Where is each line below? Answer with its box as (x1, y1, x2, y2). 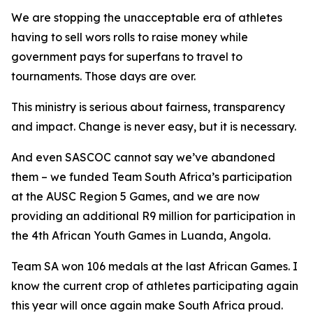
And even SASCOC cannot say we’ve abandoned (11, 150, 275, 164)
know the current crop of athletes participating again (11, 279, 298, 293)
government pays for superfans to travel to (11, 50, 242, 64)
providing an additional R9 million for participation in (11, 209, 296, 223)
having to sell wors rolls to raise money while (11, 30, 248, 44)
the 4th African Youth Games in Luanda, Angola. (11, 228, 270, 242)
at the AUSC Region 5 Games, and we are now (11, 189, 260, 203)
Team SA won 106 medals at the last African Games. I (11, 259, 298, 273)
